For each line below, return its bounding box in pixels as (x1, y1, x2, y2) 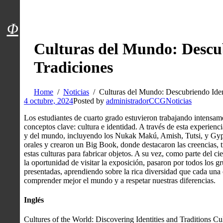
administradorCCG (106, 96, 166, 105)
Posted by (73, 96, 106, 105)
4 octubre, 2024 (24, 96, 73, 105)
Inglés (24, 196, 44, 205)
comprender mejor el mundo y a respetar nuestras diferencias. (24, 176, 216, 185)
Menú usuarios (11, 11, 92, 25)
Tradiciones (34, 58, 113, 77)
